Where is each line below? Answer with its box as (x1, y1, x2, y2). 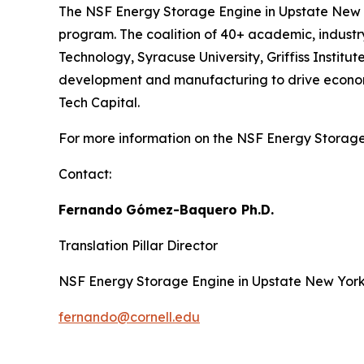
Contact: (58, 166, 111, 183)
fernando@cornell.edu (58, 309, 200, 326)
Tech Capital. (58, 94, 140, 111)
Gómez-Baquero (126, 201, 237, 219)
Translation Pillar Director (58, 237, 218, 254)
